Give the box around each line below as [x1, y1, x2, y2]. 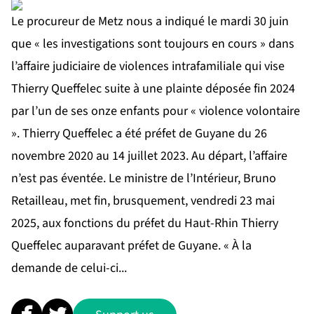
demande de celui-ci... [11, 259, 127, 277]
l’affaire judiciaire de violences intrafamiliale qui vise [11, 57, 285, 75]
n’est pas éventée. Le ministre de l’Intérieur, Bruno [11, 169, 276, 187]
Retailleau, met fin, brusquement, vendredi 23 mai [11, 191, 275, 210]
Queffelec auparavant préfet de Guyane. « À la [11, 236, 252, 254]
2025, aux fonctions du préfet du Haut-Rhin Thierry [11, 214, 278, 232]
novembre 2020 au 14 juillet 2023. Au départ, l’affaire [11, 146, 287, 165]
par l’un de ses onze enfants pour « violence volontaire [11, 102, 300, 120]
